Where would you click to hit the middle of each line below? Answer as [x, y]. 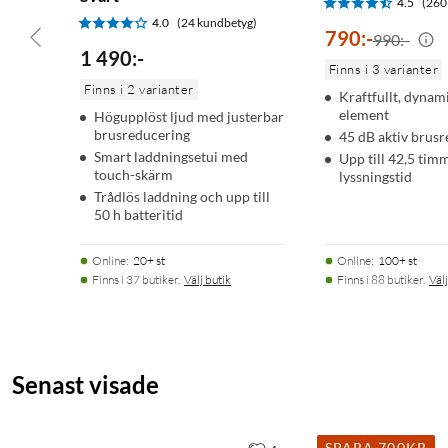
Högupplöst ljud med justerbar [189, 117]
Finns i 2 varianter [139, 89]
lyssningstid [375, 177]
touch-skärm [133, 175]
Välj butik [207, 280]
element [363, 115]
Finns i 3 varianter [383, 69]
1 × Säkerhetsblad [113, 20]
